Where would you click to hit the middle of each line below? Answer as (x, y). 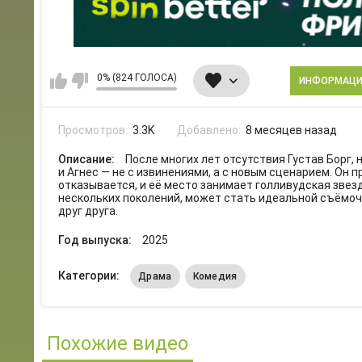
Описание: (88, 160)
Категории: (90, 276)
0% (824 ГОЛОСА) (137, 77)
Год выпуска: (96, 240)
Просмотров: (94, 130)
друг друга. (88, 211)
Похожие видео (118, 344)
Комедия (215, 277)
